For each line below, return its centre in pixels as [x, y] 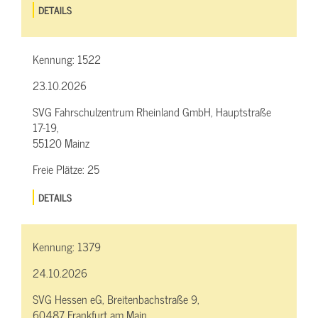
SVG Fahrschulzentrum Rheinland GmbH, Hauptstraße [152, 112]
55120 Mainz [61, 143]
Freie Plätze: [60, 169]
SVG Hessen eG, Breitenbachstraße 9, [116, 299]
